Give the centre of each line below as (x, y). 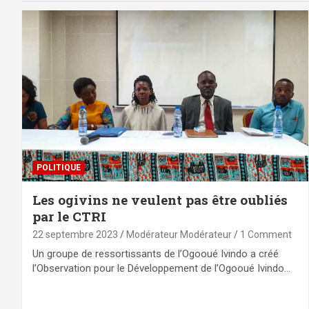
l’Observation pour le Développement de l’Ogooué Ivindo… (161, 269)
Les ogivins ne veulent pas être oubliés (160, 200)
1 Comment (266, 235)
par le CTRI (69, 217)
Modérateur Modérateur (179, 235)
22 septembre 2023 (75, 235)
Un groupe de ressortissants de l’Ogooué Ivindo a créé (156, 254)
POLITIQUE (59, 168)
